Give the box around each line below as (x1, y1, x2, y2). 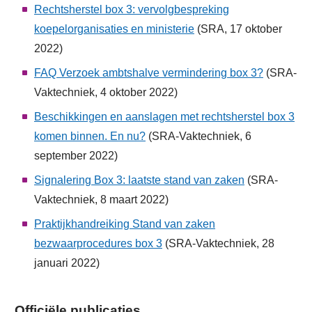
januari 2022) (34, 256, 100, 269)
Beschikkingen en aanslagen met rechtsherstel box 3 (34, 110, 295, 123)
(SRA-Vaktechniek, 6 (146, 130, 251, 142)
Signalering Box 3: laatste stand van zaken (34, 173, 244, 186)
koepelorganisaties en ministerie (34, 22, 194, 35)
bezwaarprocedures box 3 (34, 237, 162, 249)
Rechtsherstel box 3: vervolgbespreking (34, 3, 229, 15)
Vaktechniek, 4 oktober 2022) (34, 86, 178, 98)
